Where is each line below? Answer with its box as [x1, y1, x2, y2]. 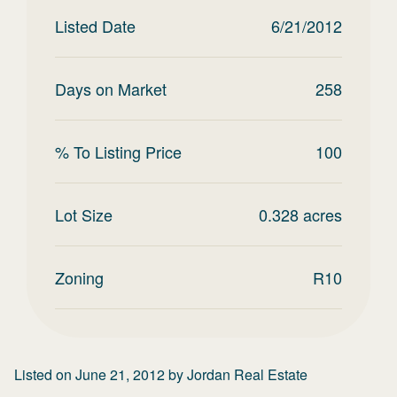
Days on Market [55, 77, 167, 100]
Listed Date [55, 14, 136, 37]
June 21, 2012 [75, 364, 165, 385]
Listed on [14, 364, 75, 385]
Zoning [55, 266, 104, 289]
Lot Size [55, 203, 113, 226]
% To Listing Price [55, 140, 182, 163]
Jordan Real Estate [187, 364, 307, 385]
